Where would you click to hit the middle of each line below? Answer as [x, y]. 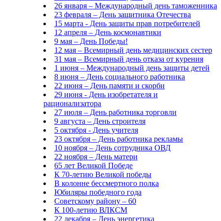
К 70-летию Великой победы [103, 174]
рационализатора [72, 103]
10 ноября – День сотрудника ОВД [112, 148]
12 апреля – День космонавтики [108, 32]
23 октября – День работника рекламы [119, 139]
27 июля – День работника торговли [115, 112]
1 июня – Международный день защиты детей [132, 68]
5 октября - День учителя [96, 130]
